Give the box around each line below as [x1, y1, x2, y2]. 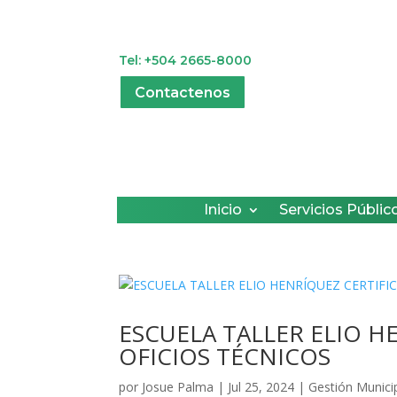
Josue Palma [142, 378, 214, 395]
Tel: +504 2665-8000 [119, 51, 253, 68]
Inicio [204, 200, 242, 218]
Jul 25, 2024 [228, 378, 295, 395]
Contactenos [135, 83, 231, 101]
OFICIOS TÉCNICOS [119, 339, 331, 372]
